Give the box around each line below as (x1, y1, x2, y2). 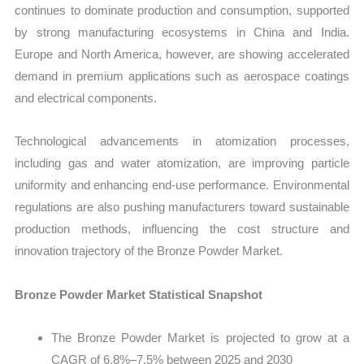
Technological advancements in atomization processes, (15, 134, 349, 149)
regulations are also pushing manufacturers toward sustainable (15, 200, 349, 214)
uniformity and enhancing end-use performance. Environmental (15, 178, 349, 193)
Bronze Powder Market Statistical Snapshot (15, 287, 263, 301)
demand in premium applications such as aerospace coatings (15, 69, 349, 84)
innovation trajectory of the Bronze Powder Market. (15, 244, 284, 258)
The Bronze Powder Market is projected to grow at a (51, 330, 349, 344)
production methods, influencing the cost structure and (15, 222, 349, 236)
